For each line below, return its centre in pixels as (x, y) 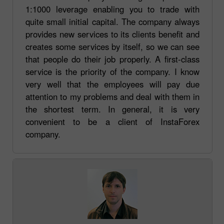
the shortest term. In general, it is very (112, 109)
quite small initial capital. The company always (112, 21)
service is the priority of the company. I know (112, 71)
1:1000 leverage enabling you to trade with (112, 9)
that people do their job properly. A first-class (112, 59)
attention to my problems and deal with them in (112, 96)
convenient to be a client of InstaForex (112, 121)
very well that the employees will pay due (112, 84)
